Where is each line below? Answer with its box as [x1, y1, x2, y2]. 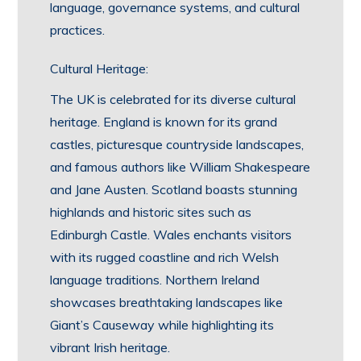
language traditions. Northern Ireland [50, 272, 260, 288]
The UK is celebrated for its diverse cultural [50, 91, 297, 107]
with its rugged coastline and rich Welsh [50, 249, 280, 265]
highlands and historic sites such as [50, 204, 252, 220]
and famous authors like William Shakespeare [50, 159, 311, 175]
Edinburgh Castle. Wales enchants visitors [50, 226, 293, 243]
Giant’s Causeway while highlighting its [50, 317, 275, 333]
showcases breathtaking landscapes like [50, 294, 284, 310]
